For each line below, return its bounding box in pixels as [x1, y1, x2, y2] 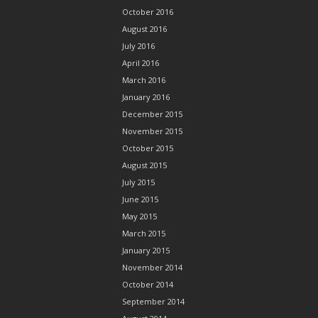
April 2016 [122, 57, 159, 68]
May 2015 [122, 211, 157, 221]
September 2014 [122, 296, 185, 307]
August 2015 [122, 160, 167, 170]
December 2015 [122, 109, 182, 119]
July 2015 [122, 177, 155, 187]
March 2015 [122, 228, 165, 238]
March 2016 [122, 75, 165, 85]
